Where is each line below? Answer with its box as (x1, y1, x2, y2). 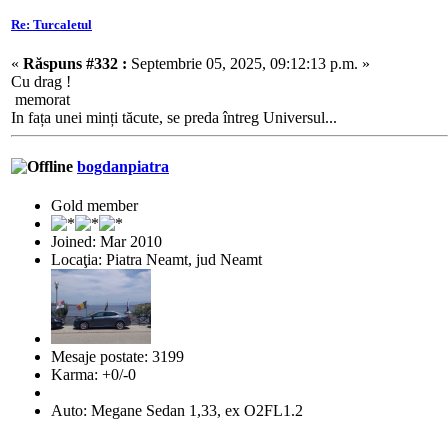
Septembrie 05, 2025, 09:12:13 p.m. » (127, 54, 370, 72)
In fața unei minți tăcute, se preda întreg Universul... (11, 108, 337, 126)
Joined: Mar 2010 (51, 233, 162, 251)
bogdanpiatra (77, 158, 169, 176)
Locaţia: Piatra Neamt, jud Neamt (51, 251, 262, 269)
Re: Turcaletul (11, 16, 92, 32)
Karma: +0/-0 (51, 366, 136, 384)
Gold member (51, 197, 138, 215)
